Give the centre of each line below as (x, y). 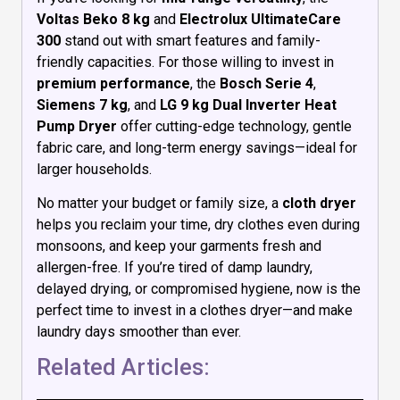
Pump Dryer (77, 126)
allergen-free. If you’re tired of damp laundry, (175, 267)
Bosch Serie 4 (267, 83)
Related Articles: (123, 368)
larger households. (94, 169)
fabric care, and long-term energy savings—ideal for (197, 147)
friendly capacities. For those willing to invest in (185, 62)
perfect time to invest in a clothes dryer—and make (195, 310)
